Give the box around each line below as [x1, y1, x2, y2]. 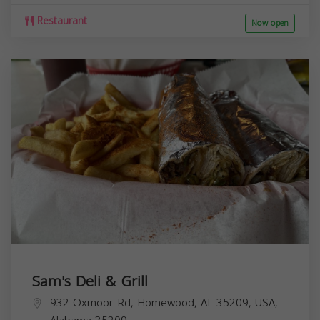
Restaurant [34, 11, 87, 31]
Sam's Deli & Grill [32, 267, 148, 295]
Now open [251, 15, 289, 31]
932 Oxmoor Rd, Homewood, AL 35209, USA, [50, 292, 278, 313]
